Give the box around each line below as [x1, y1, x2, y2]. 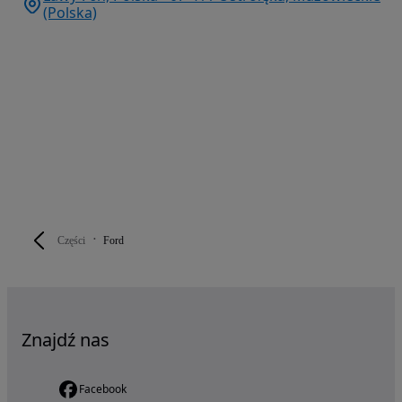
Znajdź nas [22, 328, 109, 353]
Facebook [79, 381, 127, 398]
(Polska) [43, 3, 97, 23]
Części [57, 234, 85, 248]
